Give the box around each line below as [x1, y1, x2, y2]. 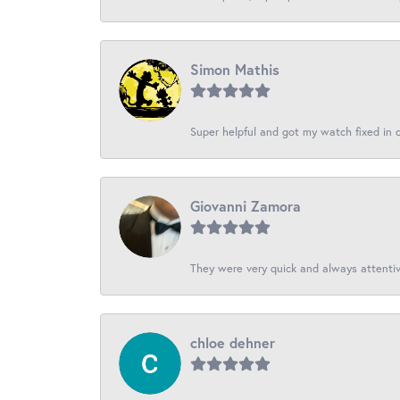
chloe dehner [190, 332, 275, 352]
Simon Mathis [190, 59, 279, 79]
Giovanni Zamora [190, 196, 301, 215]
